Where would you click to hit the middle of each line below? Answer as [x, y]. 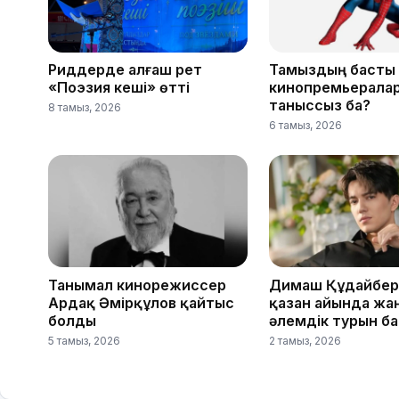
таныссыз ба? [320, 106]
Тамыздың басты [332, 70]
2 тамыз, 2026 [305, 340]
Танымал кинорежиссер [137, 285]
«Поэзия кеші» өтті [119, 88]
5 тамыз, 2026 [84, 340]
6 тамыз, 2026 [305, 126]
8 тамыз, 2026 [85, 108]
